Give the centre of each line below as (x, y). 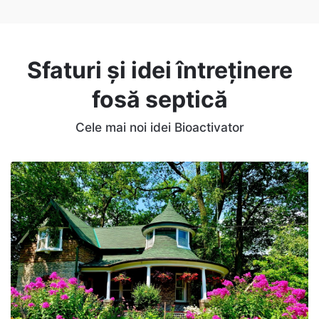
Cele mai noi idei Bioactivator (159, 127)
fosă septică (159, 99)
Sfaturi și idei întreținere (159, 70)
